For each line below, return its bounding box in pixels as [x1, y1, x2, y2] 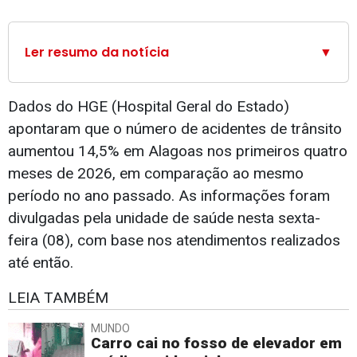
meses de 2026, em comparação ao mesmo [8, 164, 304, 183]
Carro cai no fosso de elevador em [91, 334, 342, 353]
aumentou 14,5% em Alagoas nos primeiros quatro [8, 142, 347, 161]
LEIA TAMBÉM [8, 288, 108, 308]
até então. [8, 253, 73, 273]
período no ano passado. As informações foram [8, 186, 330, 206]
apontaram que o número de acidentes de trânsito [8, 120, 342, 139]
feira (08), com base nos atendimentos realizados [8, 231, 340, 250]
